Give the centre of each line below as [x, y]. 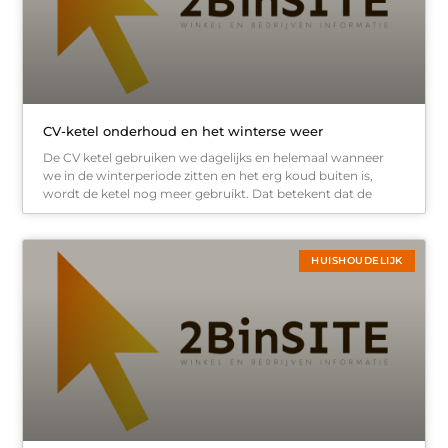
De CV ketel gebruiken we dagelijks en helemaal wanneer [214, 158]
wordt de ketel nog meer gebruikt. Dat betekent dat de [208, 194]
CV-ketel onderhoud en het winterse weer [183, 131]
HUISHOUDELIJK [357, 261]
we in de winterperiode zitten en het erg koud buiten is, [208, 176]
